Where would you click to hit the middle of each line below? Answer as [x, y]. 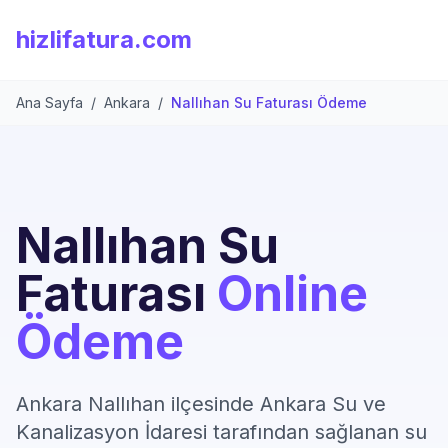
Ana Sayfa [49, 102]
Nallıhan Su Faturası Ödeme [269, 102]
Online [292, 293]
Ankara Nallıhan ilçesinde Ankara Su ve [201, 404]
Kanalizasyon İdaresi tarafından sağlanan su [221, 432]
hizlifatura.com [104, 39]
